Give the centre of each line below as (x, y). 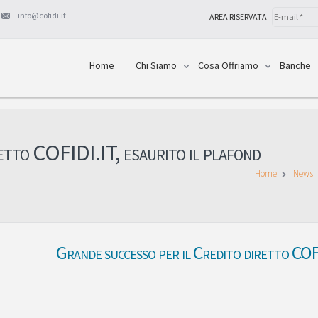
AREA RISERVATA (239, 17)
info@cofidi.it (42, 15)
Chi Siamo (156, 65)
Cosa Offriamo (228, 65)
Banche (295, 65)
